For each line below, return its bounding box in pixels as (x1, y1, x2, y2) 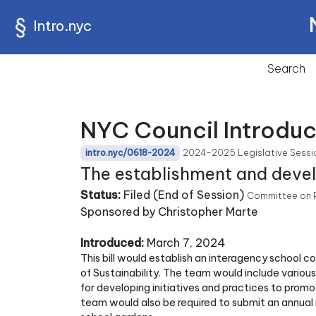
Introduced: (80, 236, 144, 250)
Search (267, 61, 305, 75)
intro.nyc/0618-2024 (85, 147, 176, 158)
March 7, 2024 (144, 236, 226, 250)
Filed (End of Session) (121, 188, 244, 202)
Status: (80, 188, 121, 202)
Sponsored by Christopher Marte (80, 205, 258, 219)
